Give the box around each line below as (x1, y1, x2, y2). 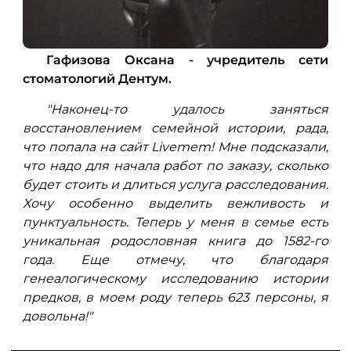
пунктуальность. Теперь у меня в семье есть (23, 215, 328, 230)
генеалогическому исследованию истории (23, 271, 328, 287)
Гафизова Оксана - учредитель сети (46, 52, 328, 68)
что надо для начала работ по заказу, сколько (23, 158, 328, 174)
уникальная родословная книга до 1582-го (23, 233, 328, 249)
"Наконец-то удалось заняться (46, 102, 328, 118)
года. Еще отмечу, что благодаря (23, 252, 328, 268)
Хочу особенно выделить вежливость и (23, 196, 328, 212)
